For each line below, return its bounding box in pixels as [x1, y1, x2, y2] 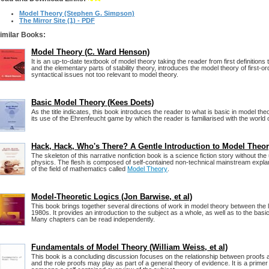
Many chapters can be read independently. [31, 216, 155, 223]
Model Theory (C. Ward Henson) [31, 47, 150, 56]
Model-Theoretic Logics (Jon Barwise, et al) [31, 192, 192, 201]
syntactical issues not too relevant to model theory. [31, 71, 178, 78]
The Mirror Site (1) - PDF [19, 17, 95, 24]
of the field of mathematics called [31, 165, 127, 172]
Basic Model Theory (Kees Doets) [31, 98, 154, 107]
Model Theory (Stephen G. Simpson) [19, 10, 134, 17]
